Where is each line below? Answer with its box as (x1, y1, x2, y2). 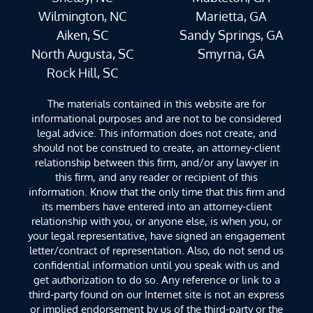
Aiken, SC (56, 27, 108, 43)
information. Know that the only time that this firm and (28, 185, 285, 198)
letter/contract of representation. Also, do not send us (29, 244, 284, 257)
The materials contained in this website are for (48, 97, 265, 110)
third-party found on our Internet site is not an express (29, 288, 284, 301)
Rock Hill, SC (46, 65, 118, 81)
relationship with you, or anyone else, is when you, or (31, 214, 282, 228)
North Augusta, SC (31, 46, 133, 62)
